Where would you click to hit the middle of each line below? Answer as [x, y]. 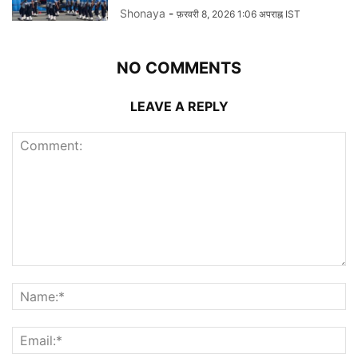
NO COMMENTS [179, 68]
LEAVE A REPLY [179, 106]
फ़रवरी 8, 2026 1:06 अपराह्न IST [239, 14]
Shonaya [143, 13]
